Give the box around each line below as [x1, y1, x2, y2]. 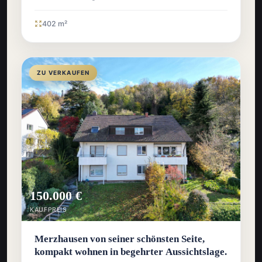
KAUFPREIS [30, 206, 67, 214]
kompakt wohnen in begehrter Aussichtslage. [35, 246, 227, 258]
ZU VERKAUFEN [37, 68, 90, 76]
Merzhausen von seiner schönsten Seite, [35, 233, 205, 245]
